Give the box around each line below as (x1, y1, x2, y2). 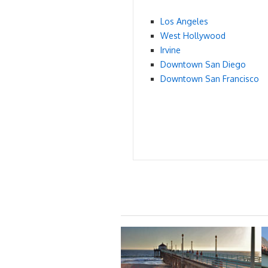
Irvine (160, 45, 181, 55)
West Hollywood (160, 31, 226, 41)
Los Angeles (160, 16, 208, 26)
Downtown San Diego (160, 59, 246, 69)
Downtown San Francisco (160, 74, 259, 84)
